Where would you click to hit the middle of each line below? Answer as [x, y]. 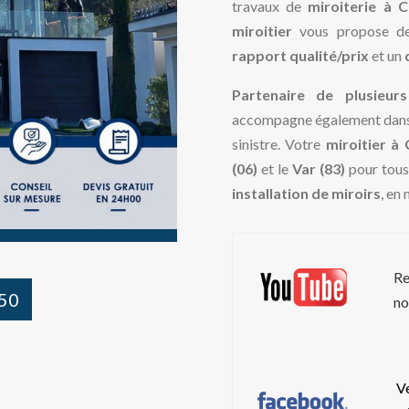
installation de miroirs [306, 194]
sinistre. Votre [278, 144]
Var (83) [318, 169]
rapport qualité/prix [300, 56]
